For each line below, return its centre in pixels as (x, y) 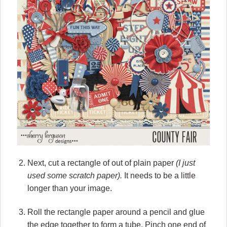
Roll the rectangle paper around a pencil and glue (116, 212)
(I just (185, 163)
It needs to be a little (159, 176)
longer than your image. (70, 188)
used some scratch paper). (75, 176)
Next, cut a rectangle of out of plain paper (102, 163)
